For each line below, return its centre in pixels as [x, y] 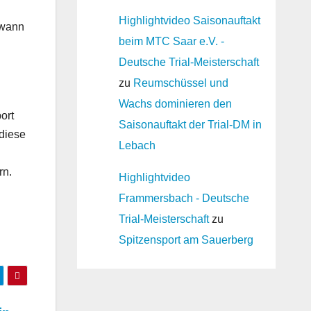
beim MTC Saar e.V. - [171, 41]
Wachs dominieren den [175, 104]
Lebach [137, 145]
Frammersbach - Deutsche [184, 198]
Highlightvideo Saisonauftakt [189, 20]
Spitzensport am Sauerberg [186, 240]
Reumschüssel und [180, 83]
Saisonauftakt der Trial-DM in [190, 125]
